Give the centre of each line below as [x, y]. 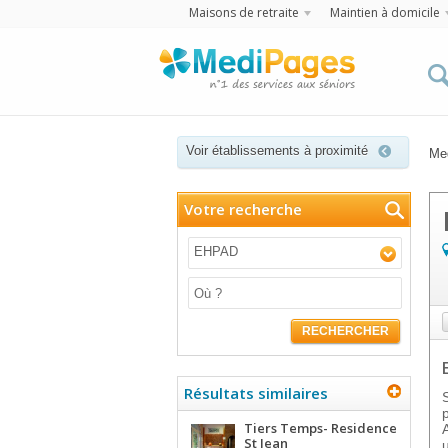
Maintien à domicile [384, 12]
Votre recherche [243, 209]
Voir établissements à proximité [277, 150]
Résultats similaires [256, 393]
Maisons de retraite [243, 12]
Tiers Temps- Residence [320, 428]
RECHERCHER [345, 331]
